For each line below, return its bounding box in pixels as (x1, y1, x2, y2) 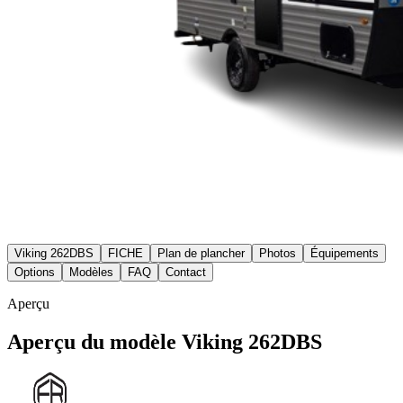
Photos (259, 246, 296, 260)
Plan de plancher (157, 246, 245, 260)
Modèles (69, 264, 113, 279)
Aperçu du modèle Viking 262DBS (7, 329, 322, 354)
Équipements (310, 246, 379, 260)
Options (14, 264, 55, 279)
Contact (166, 264, 206, 279)
